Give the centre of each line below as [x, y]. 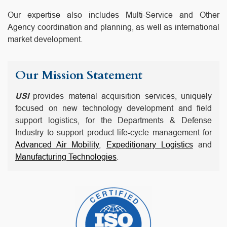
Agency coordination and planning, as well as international [113, 27]
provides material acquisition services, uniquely [120, 96]
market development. [45, 40]
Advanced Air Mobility [57, 145]
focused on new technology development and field [113, 108]
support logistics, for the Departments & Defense [113, 121]
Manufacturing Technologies [66, 157]
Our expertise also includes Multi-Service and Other [113, 15]
